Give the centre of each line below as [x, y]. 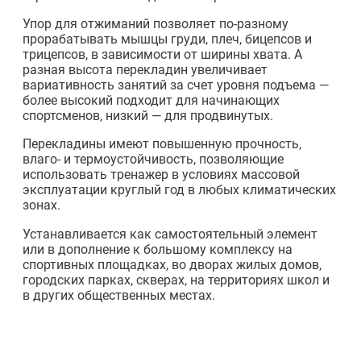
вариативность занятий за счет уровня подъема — [176, 85]
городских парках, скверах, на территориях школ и [176, 280]
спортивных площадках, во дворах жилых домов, [172, 264]
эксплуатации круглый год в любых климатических [179, 190]
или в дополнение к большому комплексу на [158, 249]
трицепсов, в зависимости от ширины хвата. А [162, 54]
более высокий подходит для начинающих [151, 100]
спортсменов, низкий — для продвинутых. [148, 115]
